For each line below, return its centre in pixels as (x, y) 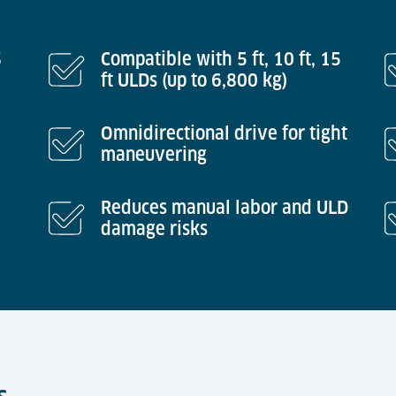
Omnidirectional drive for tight (224, 133)
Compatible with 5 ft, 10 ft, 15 (221, 59)
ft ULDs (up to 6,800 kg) (194, 80)
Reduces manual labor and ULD (225, 208)
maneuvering (154, 155)
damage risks (154, 229)
